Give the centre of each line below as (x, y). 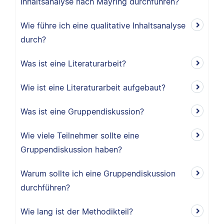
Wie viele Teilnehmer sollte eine (80, 135)
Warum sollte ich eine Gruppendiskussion (98, 173)
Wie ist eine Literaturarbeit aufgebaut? (93, 87)
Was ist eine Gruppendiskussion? (82, 111)
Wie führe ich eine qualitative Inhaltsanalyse (103, 25)
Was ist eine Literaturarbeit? (73, 63)
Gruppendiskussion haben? (71, 149)
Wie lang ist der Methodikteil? (77, 211)
